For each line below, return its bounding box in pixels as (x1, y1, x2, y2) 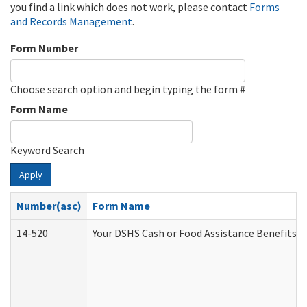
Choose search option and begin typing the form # (10, 82, 245, 96)
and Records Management (10, 14, 132, 28)
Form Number (10, 41, 78, 55)
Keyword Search (10, 143, 84, 157)
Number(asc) (16, 199, 82, 212)
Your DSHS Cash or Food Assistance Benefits (93, 226, 297, 240)
